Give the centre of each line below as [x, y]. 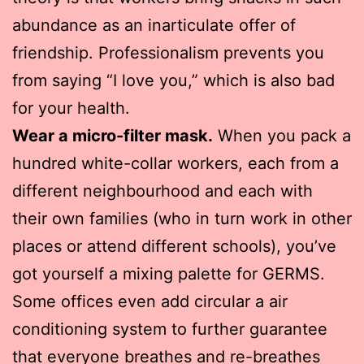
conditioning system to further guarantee [170, 329]
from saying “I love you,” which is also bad [173, 80]
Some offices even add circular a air [150, 301]
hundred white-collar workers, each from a [175, 163]
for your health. [71, 108]
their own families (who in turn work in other [182, 218]
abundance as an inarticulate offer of [154, 25]
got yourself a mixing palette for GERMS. [169, 273]
